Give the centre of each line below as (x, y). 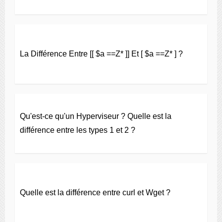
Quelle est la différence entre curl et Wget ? (95, 193)
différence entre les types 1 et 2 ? (78, 130)
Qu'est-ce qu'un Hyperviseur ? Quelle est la (96, 116)
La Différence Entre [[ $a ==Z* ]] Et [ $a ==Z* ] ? (101, 54)
